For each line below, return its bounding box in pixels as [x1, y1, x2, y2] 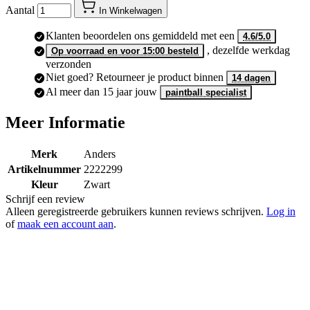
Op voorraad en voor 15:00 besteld [51, 45, 199, 56]
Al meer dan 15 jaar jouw [46, 85, 160, 98]
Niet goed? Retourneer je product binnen [46, 71, 226, 83]
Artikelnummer [8, 163, 81, 175]
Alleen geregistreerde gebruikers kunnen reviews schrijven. [6, 205, 266, 217]
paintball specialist [165, 86, 246, 98]
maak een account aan [17, 217, 113, 230]
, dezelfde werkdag [204, 44, 290, 56]
